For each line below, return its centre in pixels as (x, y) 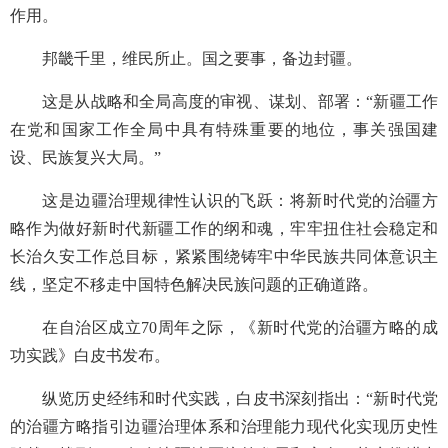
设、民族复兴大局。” (85, 157)
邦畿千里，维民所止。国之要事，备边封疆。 (202, 58)
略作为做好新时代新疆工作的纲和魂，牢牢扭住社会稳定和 (224, 228)
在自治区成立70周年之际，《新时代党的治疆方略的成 (240, 327)
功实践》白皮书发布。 (90, 355)
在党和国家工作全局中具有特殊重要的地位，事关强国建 (224, 129)
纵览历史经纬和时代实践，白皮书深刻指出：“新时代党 (240, 398)
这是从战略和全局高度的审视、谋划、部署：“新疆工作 (240, 101)
